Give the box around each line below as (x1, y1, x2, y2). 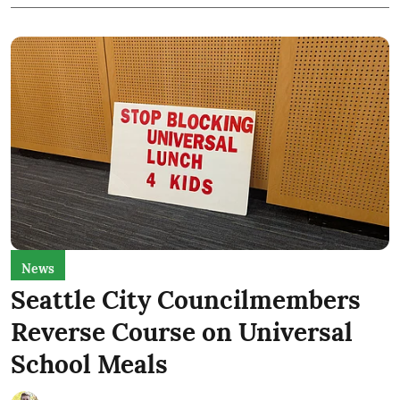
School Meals (11, 347, 168, 380)
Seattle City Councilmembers (11, 283, 361, 316)
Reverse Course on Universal (11, 315, 353, 348)
